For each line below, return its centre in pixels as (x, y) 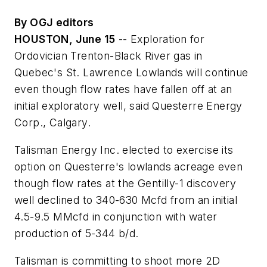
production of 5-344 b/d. (77, 233)
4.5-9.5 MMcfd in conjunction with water (116, 216)
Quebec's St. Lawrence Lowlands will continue (131, 73)
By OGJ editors (54, 23)
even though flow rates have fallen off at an (123, 89)
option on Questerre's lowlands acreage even (129, 166)
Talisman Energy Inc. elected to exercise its (124, 150)
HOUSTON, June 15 (65, 39)
